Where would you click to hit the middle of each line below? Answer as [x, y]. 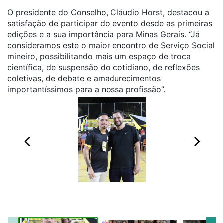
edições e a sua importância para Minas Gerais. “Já [104, 34]
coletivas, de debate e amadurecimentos [84, 78]
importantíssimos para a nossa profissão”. [86, 89]
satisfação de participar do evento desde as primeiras [110, 23]
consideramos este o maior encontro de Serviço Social [111, 45]
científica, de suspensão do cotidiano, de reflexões [104, 67]
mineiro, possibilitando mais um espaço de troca [99, 56]
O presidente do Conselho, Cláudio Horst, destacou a [108, 12]
